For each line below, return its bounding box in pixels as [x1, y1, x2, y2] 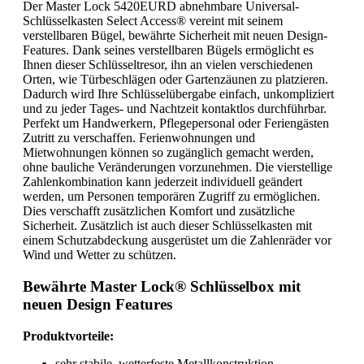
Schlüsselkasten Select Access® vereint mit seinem [23, 14, 283, 28]
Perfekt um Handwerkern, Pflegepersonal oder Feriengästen [23, 116, 329, 131]
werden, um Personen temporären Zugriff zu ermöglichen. [23, 189, 320, 204]
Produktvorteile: [23, 328, 114, 343]
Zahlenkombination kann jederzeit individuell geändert [23, 175, 302, 189]
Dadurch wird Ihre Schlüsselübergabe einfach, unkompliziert [23, 87, 334, 102]
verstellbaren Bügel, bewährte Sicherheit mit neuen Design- [23, 28, 327, 43]
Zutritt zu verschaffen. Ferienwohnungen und [23, 131, 255, 145]
